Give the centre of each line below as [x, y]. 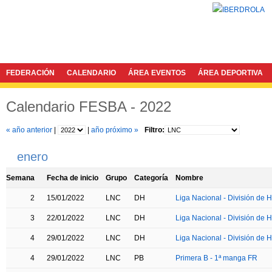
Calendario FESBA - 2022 [89, 107]
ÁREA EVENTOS [157, 73]
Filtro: [155, 130]
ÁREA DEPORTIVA [230, 73]
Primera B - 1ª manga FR [216, 258]
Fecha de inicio [73, 178]
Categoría [151, 178]
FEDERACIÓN [30, 73]
